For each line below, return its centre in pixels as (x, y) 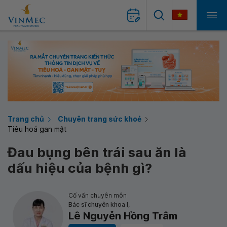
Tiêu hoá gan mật (37, 129)
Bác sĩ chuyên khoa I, (99, 204)
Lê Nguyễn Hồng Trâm (123, 216)
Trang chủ (26, 119)
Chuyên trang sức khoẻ (100, 119)
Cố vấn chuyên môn (98, 195)
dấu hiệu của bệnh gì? (80, 168)
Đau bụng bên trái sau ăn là (97, 152)
